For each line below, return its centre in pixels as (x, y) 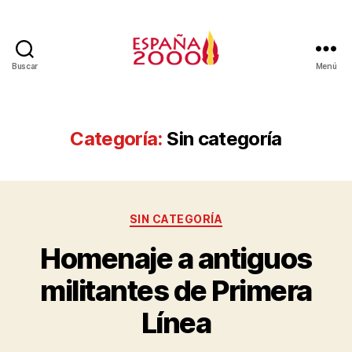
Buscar (25, 66)
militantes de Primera (176, 290)
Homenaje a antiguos (176, 258)
